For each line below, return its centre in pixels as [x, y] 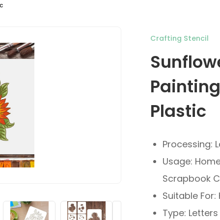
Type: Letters [190, 213]
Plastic [178, 111]
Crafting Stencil [179, 38]
